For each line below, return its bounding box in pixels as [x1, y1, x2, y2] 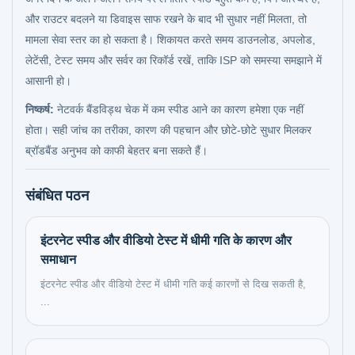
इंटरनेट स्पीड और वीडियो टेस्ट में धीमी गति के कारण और [40, 234, 292, 247]
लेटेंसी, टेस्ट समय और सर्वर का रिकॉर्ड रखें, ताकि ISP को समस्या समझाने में [25, 54, 322, 67]
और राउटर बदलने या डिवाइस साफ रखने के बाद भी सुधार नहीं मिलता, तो [25, 13, 307, 25]
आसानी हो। [25, 74, 71, 87]
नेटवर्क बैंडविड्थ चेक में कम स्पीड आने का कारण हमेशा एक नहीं [54, 103, 303, 116]
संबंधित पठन [25, 188, 89, 204]
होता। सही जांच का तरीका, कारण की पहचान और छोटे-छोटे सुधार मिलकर [25, 124, 311, 136]
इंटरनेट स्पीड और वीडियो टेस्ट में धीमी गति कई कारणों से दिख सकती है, [40, 278, 306, 290]
